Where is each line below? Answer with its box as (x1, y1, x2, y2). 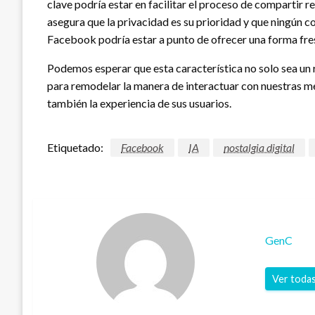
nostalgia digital (224, 140, 295, 154)
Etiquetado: (47, 140, 103, 154)
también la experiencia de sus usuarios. (47, 96, 231, 110)
